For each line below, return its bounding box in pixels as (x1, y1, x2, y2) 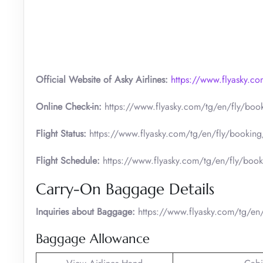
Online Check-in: (36, 99, 102, 113)
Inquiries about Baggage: (36, 204, 135, 218)
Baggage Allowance (36, 230, 150, 247)
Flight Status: (36, 126, 86, 140)
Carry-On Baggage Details (36, 179, 214, 198)
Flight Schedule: (36, 153, 103, 167)
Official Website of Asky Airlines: (36, 72, 171, 86)
